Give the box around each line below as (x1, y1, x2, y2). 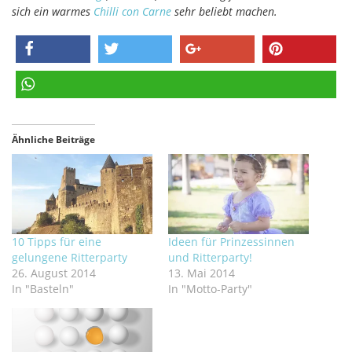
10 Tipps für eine (12, 234, 101, 250)
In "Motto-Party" (168, 281, 252, 297)
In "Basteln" (12, 281, 74, 297)
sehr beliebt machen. (171, 3, 277, 19)
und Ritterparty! (168, 250, 252, 266)
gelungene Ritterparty (12, 250, 127, 266)
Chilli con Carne (93, 3, 171, 19)
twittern (100, 74, 131, 86)
